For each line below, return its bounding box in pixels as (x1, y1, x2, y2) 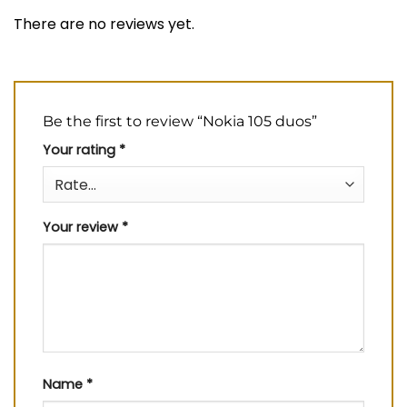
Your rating (43, 141, 119, 160)
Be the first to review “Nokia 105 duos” (43, 113, 321, 131)
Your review (43, 218, 122, 237)
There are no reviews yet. (14, 13, 194, 35)
